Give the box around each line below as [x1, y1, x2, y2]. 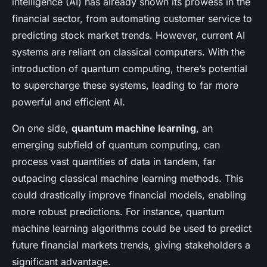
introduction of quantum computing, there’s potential [12, 62, 247, 74]
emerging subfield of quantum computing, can [12, 138, 220, 151]
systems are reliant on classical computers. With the [12, 45, 245, 58]
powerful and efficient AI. [12, 95, 125, 108]
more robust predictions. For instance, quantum [12, 205, 225, 218]
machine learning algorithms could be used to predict [12, 222, 252, 234]
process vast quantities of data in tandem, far [12, 155, 216, 167]
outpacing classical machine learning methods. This [12, 172, 243, 184]
